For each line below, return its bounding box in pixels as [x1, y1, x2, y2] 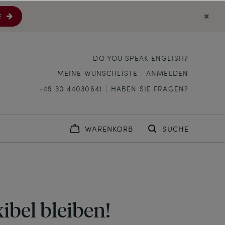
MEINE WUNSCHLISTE [57, 68, 138, 78]
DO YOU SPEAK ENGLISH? [93, 53, 188, 63]
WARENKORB [85, 124, 133, 134]
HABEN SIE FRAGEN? [110, 83, 188, 93]
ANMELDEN [146, 68, 188, 78]
